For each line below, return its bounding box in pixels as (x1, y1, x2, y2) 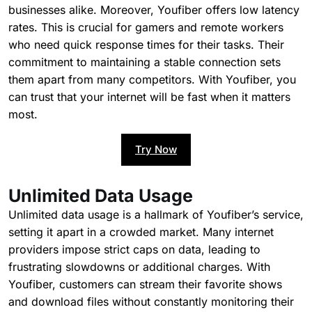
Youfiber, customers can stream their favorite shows (8, 276, 282, 291)
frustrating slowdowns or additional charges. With (8, 259, 270, 274)
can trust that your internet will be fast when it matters (8, 89, 290, 104)
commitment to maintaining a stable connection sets (8, 54, 281, 69)
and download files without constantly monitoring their (8, 294, 294, 309)
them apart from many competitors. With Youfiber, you (8, 72, 296, 86)
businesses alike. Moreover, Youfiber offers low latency (8, 2, 299, 17)
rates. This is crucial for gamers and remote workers (8, 19, 283, 34)
